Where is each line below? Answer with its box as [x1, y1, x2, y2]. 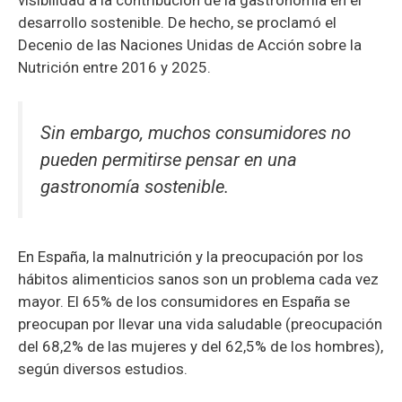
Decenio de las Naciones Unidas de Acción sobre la [18, 35, 362, 54]
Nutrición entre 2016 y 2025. [18, 57, 211, 76]
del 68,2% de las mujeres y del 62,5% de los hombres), [18, 336, 383, 355]
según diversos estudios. [18, 359, 188, 378]
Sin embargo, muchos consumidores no [40, 122, 351, 144]
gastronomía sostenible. [40, 176, 229, 198]
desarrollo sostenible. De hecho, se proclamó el [18, 13, 336, 31]
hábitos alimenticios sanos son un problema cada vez [18, 269, 379, 288]
